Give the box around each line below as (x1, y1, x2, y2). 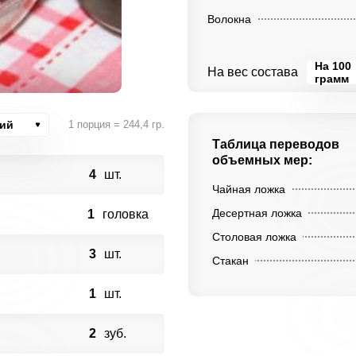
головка (102, 207, 149, 221)
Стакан (211, 254, 249, 267)
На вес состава (207, 65, 298, 79)
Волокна (207, 13, 251, 25)
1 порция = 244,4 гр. (68, 118, 164, 130)
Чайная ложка (211, 183, 285, 195)
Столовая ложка (211, 230, 296, 243)
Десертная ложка (211, 207, 302, 219)
